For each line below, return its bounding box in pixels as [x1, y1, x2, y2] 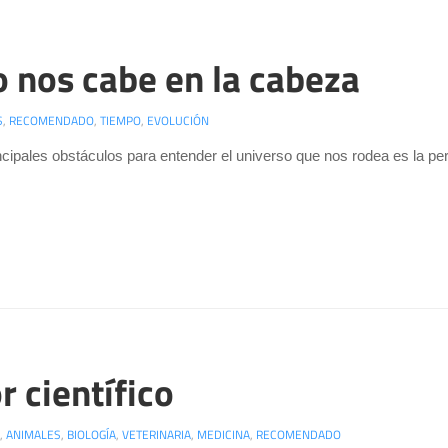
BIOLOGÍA [67, 425, 116, 445]
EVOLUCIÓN [147, 110, 209, 130]
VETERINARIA [122, 425, 191, 445]
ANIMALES [6, 425, 61, 445]
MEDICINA [197, 425, 250, 445]
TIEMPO [100, 110, 141, 130]
